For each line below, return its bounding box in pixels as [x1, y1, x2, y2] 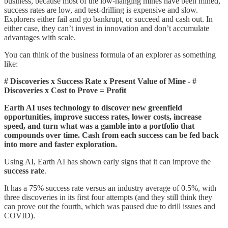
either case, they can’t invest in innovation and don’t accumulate [4, 23, 209, 33]
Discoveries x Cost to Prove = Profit [4, 85, 126, 95]
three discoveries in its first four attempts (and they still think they [4, 192, 212, 202]
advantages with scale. [4, 33, 78, 42]
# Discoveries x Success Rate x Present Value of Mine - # [4, 76, 196, 85]
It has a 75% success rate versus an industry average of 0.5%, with [4, 183, 216, 192]
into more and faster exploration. [4, 139, 119, 149]
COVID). [4, 211, 35, 220]
